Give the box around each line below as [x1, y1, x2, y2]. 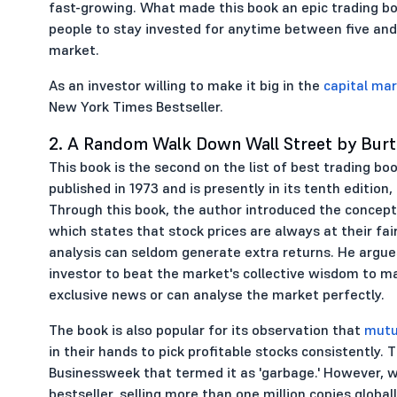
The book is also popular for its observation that [48, 321, 364, 339]
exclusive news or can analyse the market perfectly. [48, 285, 385, 303]
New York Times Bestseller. [48, 97, 223, 115]
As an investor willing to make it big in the [48, 76, 323, 94]
